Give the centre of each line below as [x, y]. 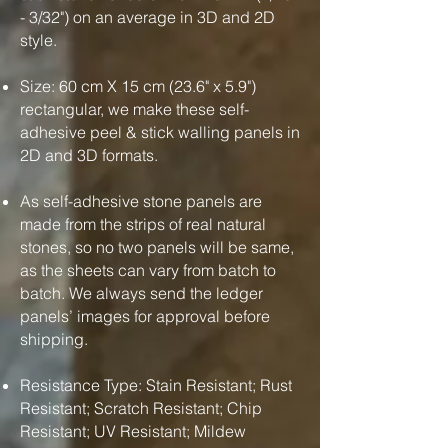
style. [38, 40]
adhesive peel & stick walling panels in [160, 132]
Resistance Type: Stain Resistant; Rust [156, 385]
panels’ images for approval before [145, 316]
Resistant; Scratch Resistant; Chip [141, 408]
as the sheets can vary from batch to [148, 270]
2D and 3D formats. [89, 155]
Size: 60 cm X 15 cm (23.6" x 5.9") [138, 86]
